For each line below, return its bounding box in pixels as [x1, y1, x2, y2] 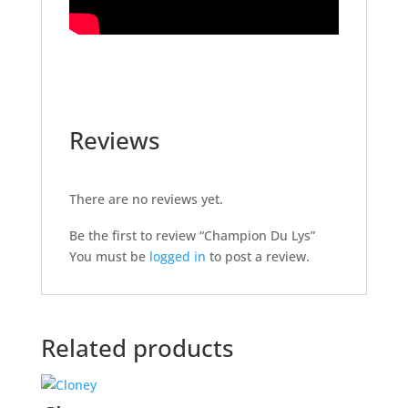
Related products [40, 331, 234, 364]
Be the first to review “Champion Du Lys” [68, 227, 315, 244]
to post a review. [205, 248, 310, 265]
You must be [68, 248, 149, 265]
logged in [148, 248, 206, 265]
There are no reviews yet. [68, 190, 223, 208]
